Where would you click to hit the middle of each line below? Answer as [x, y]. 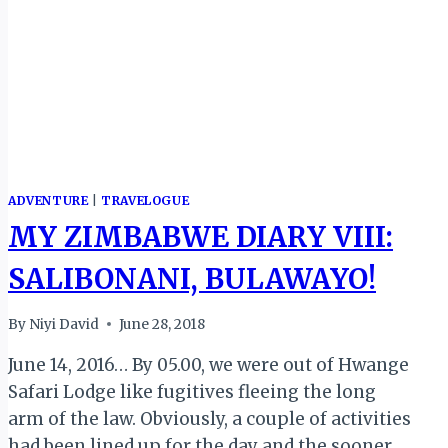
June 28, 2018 [162, 324]
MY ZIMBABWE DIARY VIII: [200, 237]
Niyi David [64, 324]
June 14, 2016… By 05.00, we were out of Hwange [208, 364]
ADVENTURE [48, 201]
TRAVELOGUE [145, 201]
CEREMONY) [147, 16]
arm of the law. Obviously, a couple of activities [209, 418]
